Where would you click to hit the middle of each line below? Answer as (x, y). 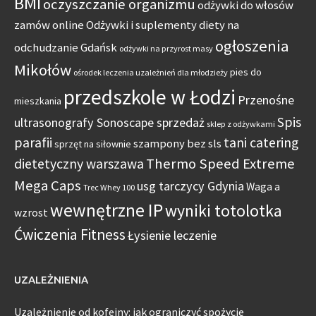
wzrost (31, 213)
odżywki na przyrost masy (166, 49)
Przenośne (266, 100)
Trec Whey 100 (109, 188)
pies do (246, 72)
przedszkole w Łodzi (150, 97)
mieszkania (38, 101)
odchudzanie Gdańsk (66, 48)
